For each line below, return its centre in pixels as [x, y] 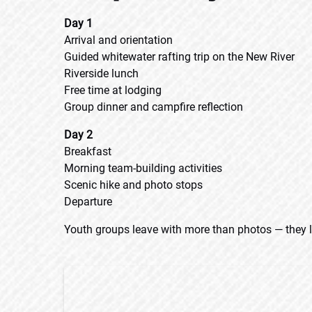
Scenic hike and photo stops [133, 185]
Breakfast [88, 151]
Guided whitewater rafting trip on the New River [179, 57]
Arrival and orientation [118, 40]
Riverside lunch [101, 73]
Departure [88, 202]
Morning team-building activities [143, 168]
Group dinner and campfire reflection [154, 107]
